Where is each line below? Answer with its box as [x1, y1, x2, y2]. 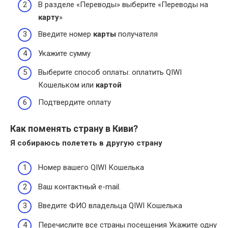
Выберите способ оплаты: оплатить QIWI [38, 68, 182, 77]
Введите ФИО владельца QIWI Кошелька [38, 201, 182, 211]
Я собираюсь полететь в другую [10, 138, 136, 148]
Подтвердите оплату [38, 97, 111, 107]
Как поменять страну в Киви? [10, 123, 138, 134]
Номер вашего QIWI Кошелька [38, 163, 144, 173]
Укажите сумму [38, 48, 91, 58]
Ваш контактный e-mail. [38, 182, 121, 191]
